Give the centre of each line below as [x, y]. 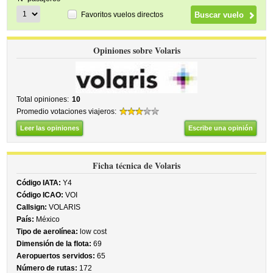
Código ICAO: [40, 195]
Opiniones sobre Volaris [136, 50]
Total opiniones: [43, 99]
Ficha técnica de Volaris [136, 165]
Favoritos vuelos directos [122, 14]
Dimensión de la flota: [54, 244]
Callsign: [32, 207]
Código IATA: [39, 183]
